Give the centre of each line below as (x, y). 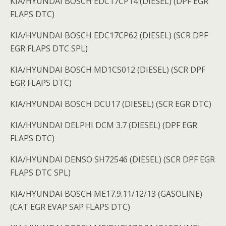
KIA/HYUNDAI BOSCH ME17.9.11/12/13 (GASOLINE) (106, 194)
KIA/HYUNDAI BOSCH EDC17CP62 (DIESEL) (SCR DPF (109, 36)
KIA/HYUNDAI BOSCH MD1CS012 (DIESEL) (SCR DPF (108, 70)
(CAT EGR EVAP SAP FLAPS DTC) (70, 207)
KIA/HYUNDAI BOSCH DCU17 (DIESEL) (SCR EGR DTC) (111, 104)
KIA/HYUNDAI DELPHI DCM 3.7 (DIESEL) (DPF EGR (104, 125)
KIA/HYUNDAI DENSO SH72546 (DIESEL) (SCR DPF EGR (112, 160)
